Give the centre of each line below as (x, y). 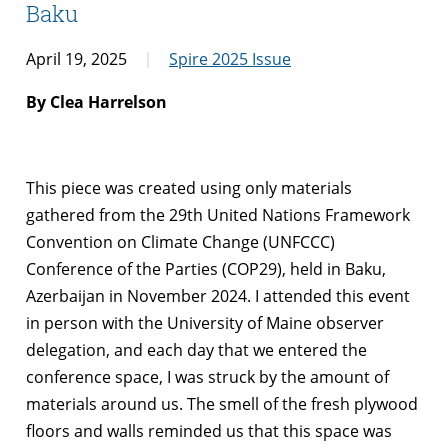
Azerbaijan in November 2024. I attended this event (218, 295)
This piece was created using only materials (189, 187)
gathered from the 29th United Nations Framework (218, 214)
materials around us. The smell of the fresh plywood (222, 403)
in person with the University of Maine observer (205, 322)
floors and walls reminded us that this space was (209, 430)
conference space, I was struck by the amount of (207, 376)
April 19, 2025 (76, 58)
